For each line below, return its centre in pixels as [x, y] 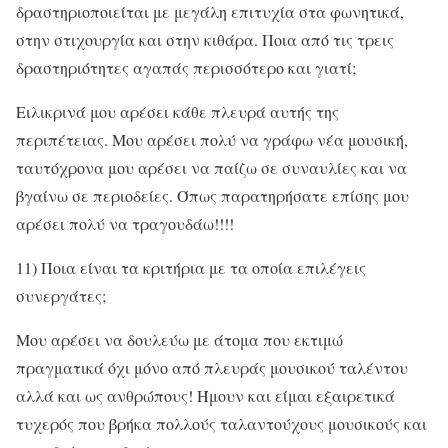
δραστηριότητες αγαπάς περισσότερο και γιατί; [186, 67]
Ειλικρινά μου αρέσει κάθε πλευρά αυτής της [177, 111]
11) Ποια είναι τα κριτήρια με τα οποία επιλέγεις [191, 267]
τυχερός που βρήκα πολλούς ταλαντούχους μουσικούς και [221, 423]
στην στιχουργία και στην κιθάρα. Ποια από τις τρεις [205, 39]
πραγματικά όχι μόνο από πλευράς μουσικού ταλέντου [212, 367]
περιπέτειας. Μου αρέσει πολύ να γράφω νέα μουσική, [212, 139]
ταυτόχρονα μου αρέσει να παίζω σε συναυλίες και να [211, 167]
